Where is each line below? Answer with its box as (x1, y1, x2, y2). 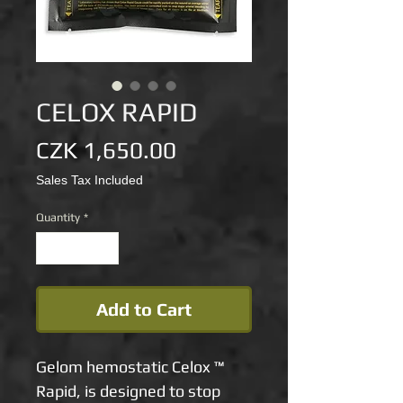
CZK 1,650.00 (36, 137, 176, 164)
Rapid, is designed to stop (36, 381, 220, 400)
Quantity (36, 210, 80, 224)
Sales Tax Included (36, 173, 143, 187)
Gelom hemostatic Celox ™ (36, 356, 224, 376)
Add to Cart (96, 298, 192, 319)
